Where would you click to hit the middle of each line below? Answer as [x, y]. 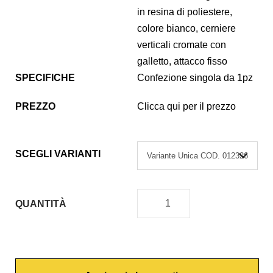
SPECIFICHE [45, 78]
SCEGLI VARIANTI [58, 154]
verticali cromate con [182, 45]
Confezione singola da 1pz [195, 78]
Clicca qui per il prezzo [186, 107]
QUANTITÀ [41, 204]
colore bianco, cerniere [186, 29]
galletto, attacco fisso [182, 62]
